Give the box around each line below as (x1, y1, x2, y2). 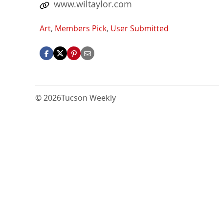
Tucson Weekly (61, 92, 116, 104)
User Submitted (110, 23, 169, 34)
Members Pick (55, 23, 107, 34)
